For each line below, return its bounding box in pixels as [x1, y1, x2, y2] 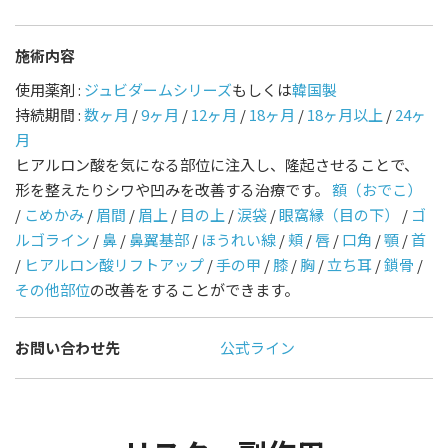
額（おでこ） [332, 179, 422, 200]
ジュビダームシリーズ [84, 79, 232, 100]
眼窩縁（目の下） [279, 204, 399, 225]
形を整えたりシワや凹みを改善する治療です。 [15, 179, 332, 200]
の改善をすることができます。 [90, 279, 299, 300]
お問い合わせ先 [15, 337, 120, 358]
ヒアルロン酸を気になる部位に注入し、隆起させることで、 [15, 154, 419, 175]
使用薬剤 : [15, 79, 84, 100]
